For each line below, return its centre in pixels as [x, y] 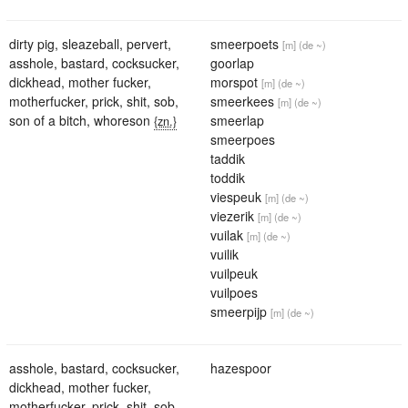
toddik [228, 177]
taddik [228, 158]
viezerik [232, 215]
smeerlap [237, 120]
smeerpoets [245, 43]
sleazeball [91, 43]
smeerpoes [243, 139]
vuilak [227, 235]
